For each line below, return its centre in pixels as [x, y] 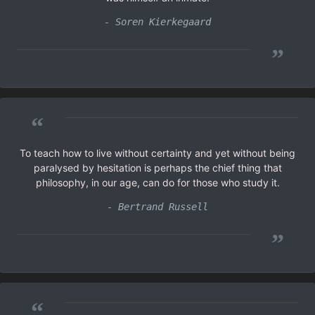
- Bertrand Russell [157, 206]
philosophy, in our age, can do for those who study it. [157, 182]
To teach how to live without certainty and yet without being [157, 153]
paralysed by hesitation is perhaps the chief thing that [157, 167]
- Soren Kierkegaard [157, 21]
